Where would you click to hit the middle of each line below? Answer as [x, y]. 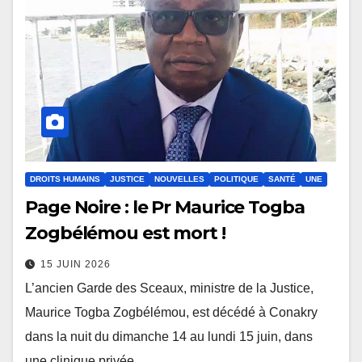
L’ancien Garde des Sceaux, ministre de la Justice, [169, 288]
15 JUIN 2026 [76, 264]
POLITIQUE [236, 179]
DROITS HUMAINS [65, 179]
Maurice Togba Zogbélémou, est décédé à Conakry [171, 312]
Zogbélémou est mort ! [125, 233]
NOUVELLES [179, 179]
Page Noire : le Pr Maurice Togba [165, 207]
